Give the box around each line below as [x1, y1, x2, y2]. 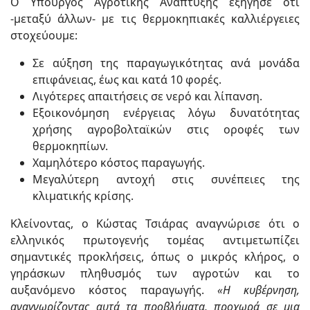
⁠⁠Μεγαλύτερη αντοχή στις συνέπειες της [33, 172, 300, 188]
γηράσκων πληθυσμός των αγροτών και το [10, 266, 300, 282]
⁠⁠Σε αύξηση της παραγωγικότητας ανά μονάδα [33, 55, 300, 71]
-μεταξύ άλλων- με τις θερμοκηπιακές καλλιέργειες [10, 11, 300, 27]
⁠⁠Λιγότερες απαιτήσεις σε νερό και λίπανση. [33, 89, 262, 104]
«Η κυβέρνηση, [217, 282, 300, 298]
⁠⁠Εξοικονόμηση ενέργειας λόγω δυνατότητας [33, 105, 300, 121]
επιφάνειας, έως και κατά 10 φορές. [33, 72, 221, 88]
